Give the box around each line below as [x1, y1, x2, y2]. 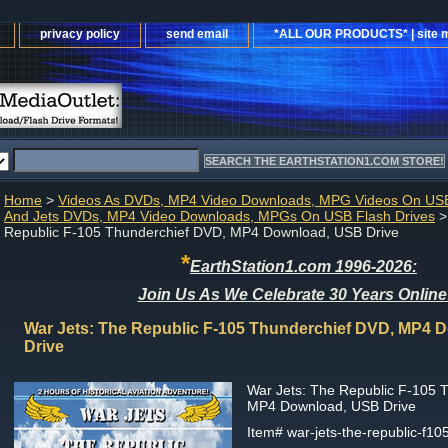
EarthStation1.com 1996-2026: [190, 258, 417, 275]
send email [166, 27, 228, 41]
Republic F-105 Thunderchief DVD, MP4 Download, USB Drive [4, 224, 399, 240]
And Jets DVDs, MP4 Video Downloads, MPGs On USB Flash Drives [4, 208, 435, 224]
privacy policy [40, 27, 120, 41]
